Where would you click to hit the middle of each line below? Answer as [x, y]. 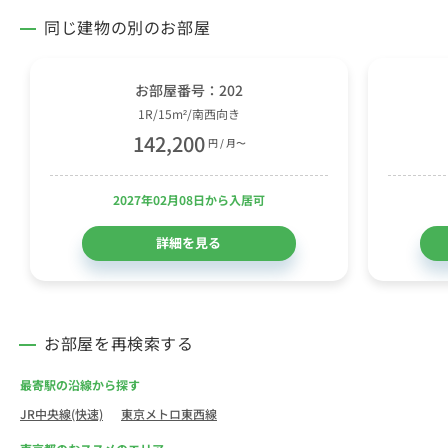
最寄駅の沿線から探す [80, 384]
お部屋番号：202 [189, 89]
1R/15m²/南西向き [189, 113]
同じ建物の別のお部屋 [127, 26]
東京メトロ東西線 [169, 413]
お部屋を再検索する [119, 342]
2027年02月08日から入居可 [189, 199]
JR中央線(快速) [61, 413]
